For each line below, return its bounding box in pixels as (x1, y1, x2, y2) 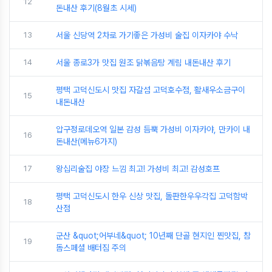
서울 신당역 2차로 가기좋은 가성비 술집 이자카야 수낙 (56, 30, 238, 40)
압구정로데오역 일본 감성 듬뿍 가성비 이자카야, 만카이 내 (56, 124, 250, 134)
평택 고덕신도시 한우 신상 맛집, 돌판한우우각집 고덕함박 (56, 191, 248, 201)
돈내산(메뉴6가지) (56, 137, 117, 146)
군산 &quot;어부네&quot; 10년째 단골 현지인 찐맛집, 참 (56, 231, 251, 240)
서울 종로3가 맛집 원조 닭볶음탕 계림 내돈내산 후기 (56, 58, 231, 67)
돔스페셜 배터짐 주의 (56, 243, 126, 253)
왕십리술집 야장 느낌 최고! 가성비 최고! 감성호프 (56, 164, 220, 174)
